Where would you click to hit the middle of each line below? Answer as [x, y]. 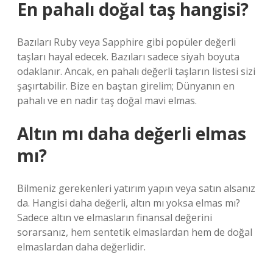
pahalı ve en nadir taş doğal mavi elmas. [107, 101]
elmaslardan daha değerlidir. [81, 247]
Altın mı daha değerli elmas [132, 133]
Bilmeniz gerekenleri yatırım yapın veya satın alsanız [136, 188]
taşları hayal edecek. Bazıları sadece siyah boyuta [128, 57]
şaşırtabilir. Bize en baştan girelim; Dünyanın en [126, 86]
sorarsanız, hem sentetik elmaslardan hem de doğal [135, 232]
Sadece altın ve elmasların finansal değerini [115, 218]
